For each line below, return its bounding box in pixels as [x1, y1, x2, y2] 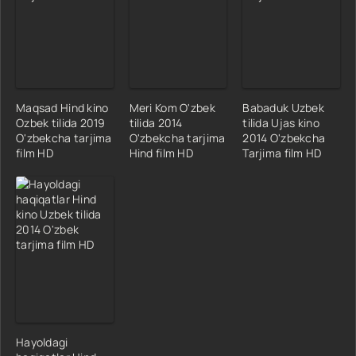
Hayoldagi [16, 334, 68, 350]
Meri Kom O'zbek [129, 99, 215, 115]
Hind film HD [129, 145, 194, 161]
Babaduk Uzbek [242, 99, 324, 115]
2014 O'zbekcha [242, 130, 326, 145]
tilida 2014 [129, 114, 183, 130]
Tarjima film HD [242, 145, 322, 161]
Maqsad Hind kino [16, 99, 109, 115]
